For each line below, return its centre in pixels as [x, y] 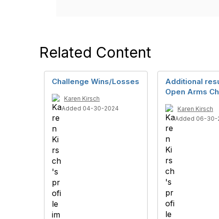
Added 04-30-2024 [90, 108]
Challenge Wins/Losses [96, 81]
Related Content [95, 52]
